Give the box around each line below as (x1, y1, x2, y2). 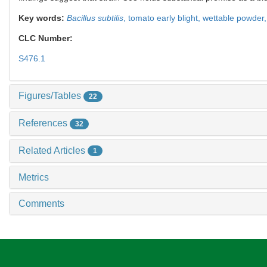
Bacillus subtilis (67, 13, 123, 23)
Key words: (18, 13, 67, 23)
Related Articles (18, 145, 88, 156)
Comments (18, 198, 64, 209)
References (18, 117, 70, 128)
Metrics (18, 172, 49, 183)
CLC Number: (18, 33, 75, 44)
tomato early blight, (128, 13, 203, 23)
